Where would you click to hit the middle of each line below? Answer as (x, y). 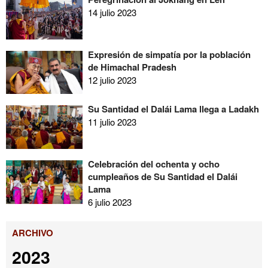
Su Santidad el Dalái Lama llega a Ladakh (173, 109)
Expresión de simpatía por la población (169, 54)
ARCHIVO (33, 232)
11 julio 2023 (112, 122)
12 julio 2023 (112, 80)
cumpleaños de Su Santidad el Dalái (162, 177)
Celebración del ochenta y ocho (153, 164)
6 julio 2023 (109, 202)
